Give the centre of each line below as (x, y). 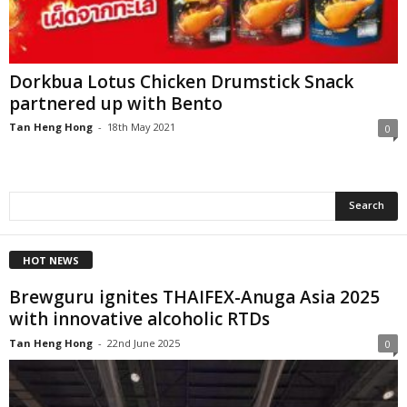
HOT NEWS (51, 260)
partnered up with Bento (116, 103)
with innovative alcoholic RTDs (139, 318)
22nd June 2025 (144, 342)
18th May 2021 (141, 126)
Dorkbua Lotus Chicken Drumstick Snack (181, 81)
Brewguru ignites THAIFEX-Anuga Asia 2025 (194, 297)
